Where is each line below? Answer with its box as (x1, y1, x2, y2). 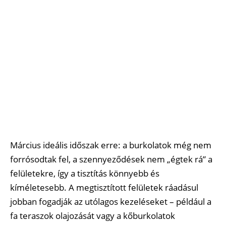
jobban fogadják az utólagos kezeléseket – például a (10, 196, 211, 208)
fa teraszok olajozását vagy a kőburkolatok (10, 210, 175, 222)
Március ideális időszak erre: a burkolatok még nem (10, 139, 211, 151)
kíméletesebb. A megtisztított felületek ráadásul (10, 182, 198, 194)
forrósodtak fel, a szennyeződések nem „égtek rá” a (10, 153, 212, 165)
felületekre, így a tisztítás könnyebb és (10, 167, 159, 180)
